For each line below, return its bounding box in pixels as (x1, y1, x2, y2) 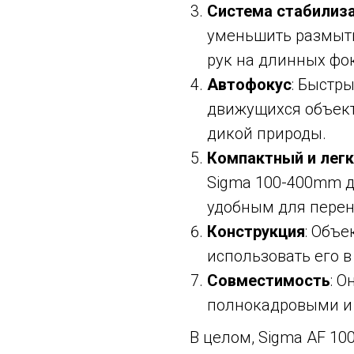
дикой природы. (207, 124, 326, 144)
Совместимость (207, 271, 330, 291)
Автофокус (207, 75, 292, 95)
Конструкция (207, 222, 305, 242)
